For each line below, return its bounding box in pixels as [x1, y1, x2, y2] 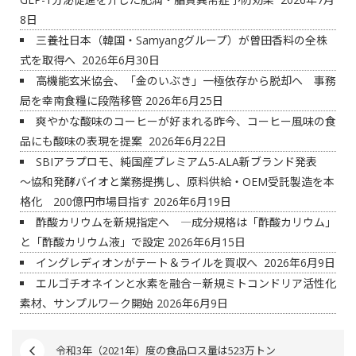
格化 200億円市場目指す [20, 194, 150, 209]
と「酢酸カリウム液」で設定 [20, 234, 164, 250]
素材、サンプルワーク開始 [20, 296, 153, 311]
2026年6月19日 [150, 194, 231, 209]
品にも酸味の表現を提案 [20, 133, 145, 149]
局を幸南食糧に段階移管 [20, 93, 142, 108]
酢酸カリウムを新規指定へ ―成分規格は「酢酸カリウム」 [36, 215, 336, 230]
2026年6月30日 [79, 52, 160, 68]
